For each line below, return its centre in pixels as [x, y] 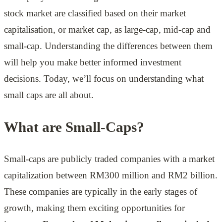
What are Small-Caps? [74, 127]
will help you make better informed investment [93, 62]
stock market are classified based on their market [95, 13]
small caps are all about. [51, 95]
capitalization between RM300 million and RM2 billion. [111, 175]
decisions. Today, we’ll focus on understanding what [104, 79]
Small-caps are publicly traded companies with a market [109, 159]
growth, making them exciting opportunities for [94, 208]
